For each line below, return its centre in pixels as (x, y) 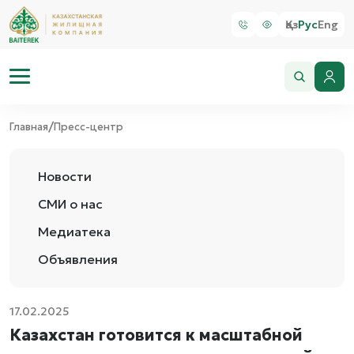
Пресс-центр (88, 126)
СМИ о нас (70, 204)
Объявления (78, 259)
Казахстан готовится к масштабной (156, 335)
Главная (29, 126)
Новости (65, 176)
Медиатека (74, 232)
